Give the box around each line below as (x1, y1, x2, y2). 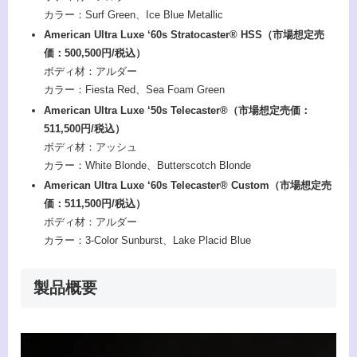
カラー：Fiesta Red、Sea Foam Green (43, 84, 225, 96)
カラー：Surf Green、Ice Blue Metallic (43, 8, 223, 21)
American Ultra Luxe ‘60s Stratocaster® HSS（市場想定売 (43, 29, 324, 41)
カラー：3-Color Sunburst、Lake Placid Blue (43, 234, 251, 247)
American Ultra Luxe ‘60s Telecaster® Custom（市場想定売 (43, 179, 331, 192)
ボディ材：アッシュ (43, 140, 137, 153)
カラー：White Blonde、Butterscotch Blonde (43, 159, 251, 171)
